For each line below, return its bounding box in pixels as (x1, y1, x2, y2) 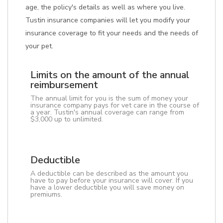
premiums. (30, 190, 62, 199)
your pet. (25, 41, 53, 51)
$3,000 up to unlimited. (30, 114, 103, 124)
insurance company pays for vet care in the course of (30, 101, 199, 110)
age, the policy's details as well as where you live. (25, 2, 185, 12)
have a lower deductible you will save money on (30, 183, 184, 192)
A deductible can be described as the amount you (30, 169, 188, 178)
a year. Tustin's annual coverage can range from (30, 108, 184, 117)
